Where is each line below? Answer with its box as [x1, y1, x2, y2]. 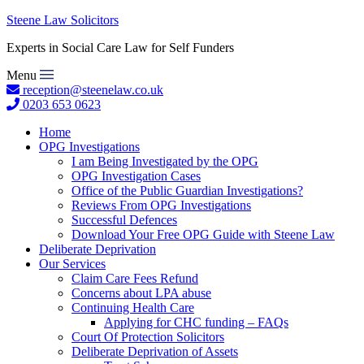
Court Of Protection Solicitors [71, 330, 224, 344]
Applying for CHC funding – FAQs [104, 315, 288, 329]
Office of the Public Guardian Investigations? [71, 184, 303, 197]
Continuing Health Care [71, 301, 194, 314]
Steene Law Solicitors [6, 13, 119, 27]
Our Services [39, 257, 106, 271]
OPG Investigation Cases [71, 169, 201, 183]
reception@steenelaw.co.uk [19, 83, 163, 97]
